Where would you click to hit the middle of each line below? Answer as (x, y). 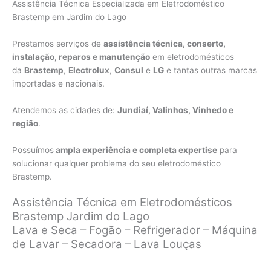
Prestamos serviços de (58, 43)
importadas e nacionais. (58, 83)
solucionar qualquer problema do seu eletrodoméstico (116, 163)
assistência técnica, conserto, (165, 43)
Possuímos (33, 150)
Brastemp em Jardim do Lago (69, 17)
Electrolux (89, 70)
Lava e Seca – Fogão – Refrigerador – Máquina (135, 230)
